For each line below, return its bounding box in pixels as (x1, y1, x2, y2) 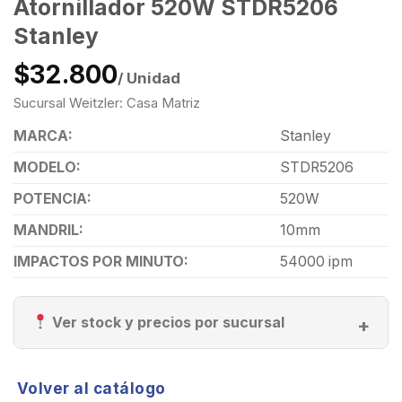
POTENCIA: (13, 189, 92, 207)
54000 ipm (279, 252, 353, 270)
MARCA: (13, 127, 73, 144)
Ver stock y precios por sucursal (48, 312, 285, 331)
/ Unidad (118, 68, 180, 87)
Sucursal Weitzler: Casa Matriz (13, 94, 200, 111)
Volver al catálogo (16, 378, 166, 398)
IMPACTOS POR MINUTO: (13, 252, 188, 270)
